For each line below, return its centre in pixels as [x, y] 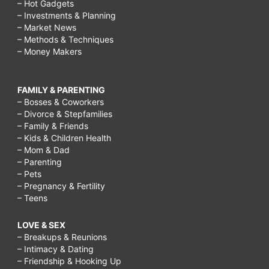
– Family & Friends [53, 125]
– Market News [47, 27]
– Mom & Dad [44, 150]
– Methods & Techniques [65, 39]
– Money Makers [50, 51]
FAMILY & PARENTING [61, 89]
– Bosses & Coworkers [61, 101]
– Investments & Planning [67, 15]
